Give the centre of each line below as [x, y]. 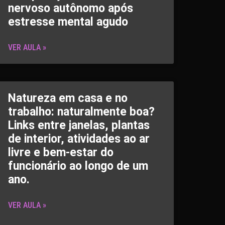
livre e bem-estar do [61, 152]
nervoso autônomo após [71, 8]
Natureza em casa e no [68, 98]
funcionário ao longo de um [78, 166]
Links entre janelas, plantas [79, 125]
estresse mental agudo [68, 22]
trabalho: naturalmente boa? [81, 112]
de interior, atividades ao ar [79, 139]
